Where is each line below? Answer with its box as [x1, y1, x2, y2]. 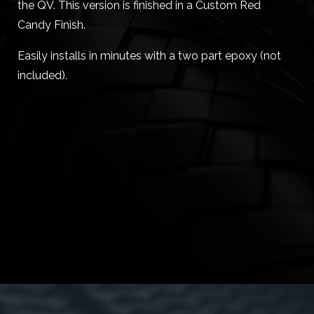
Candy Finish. [18, 18, 86, 32]
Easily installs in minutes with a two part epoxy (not [18, 49, 281, 62]
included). [18, 69, 67, 82]
